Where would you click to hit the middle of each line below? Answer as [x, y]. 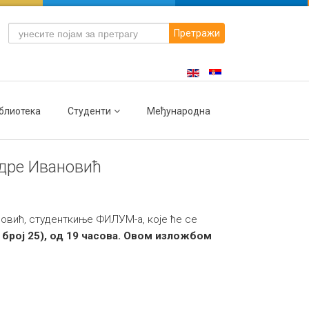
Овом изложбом [168, 236]
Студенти [89, 111]
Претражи [197, 33]
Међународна [179, 111]
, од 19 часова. [84, 236]
